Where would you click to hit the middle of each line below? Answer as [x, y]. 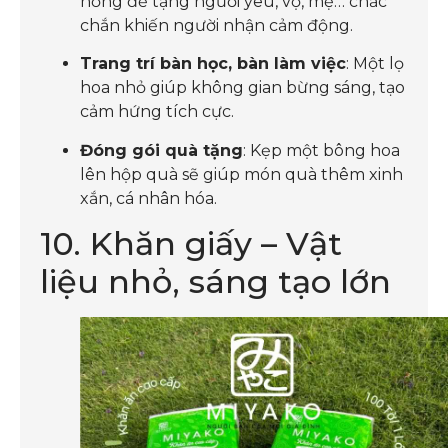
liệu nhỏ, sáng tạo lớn [215, 282]
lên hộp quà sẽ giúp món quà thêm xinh [241, 174]
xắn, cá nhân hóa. [148, 198]
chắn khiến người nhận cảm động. [216, 26]
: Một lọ [375, 64]
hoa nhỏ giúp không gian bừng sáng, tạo [242, 88]
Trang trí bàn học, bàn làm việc [213, 64]
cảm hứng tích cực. [157, 112]
